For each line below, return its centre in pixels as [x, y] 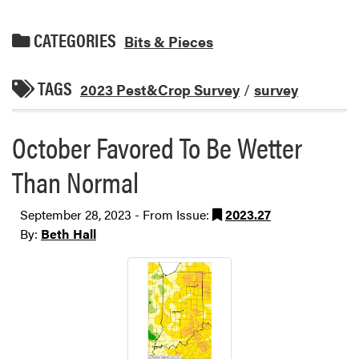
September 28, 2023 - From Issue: [116, 215]
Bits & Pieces [169, 41]
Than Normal [75, 182]
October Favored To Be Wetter [157, 147]
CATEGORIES [73, 40]
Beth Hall [69, 234]
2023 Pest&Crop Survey [160, 90]
